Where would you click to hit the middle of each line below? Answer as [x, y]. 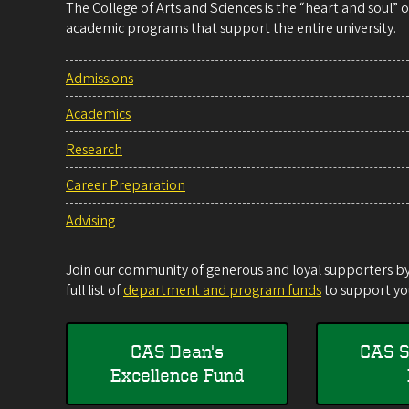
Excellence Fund [177, 375]
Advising [90, 220]
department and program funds [222, 290]
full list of [94, 290]
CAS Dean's [177, 351]
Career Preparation [126, 185]
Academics [98, 114]
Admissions [100, 78]
